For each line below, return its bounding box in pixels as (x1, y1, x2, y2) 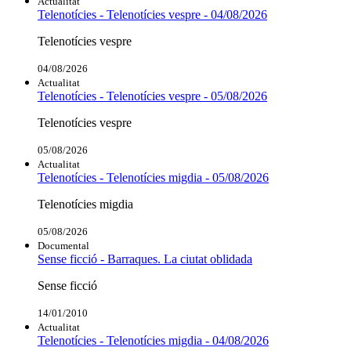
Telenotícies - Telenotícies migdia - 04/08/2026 (38, 333, 269, 347)
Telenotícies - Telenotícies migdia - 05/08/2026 (38, 170, 269, 184)
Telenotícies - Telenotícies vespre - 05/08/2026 (38, 89, 267, 103)
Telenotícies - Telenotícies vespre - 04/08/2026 (38, 7, 267, 21)
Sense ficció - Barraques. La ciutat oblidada (38, 251, 252, 266)
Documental (38, 239, 89, 251)
